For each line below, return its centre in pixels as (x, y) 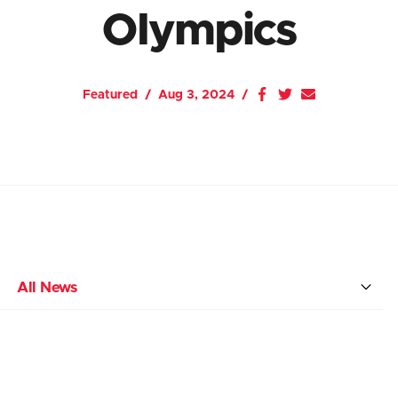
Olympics (199, 31)
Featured (110, 95)
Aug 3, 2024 (196, 95)
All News (47, 287)
